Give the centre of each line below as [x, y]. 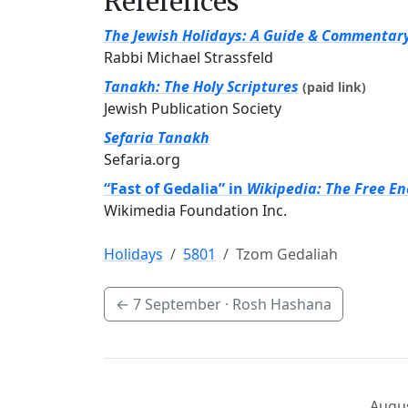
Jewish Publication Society [193, 108]
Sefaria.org [142, 159]
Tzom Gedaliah [287, 254]
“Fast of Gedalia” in [175, 189]
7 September [177, 304]
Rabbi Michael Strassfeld [189, 57]
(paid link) [334, 87]
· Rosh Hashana [276, 304]
